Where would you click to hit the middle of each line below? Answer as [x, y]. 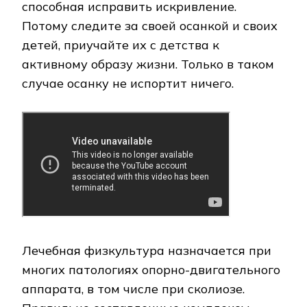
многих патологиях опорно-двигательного [151, 270]
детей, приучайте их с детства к [121, 45]
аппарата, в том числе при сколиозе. [133, 289]
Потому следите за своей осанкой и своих [150, 26]
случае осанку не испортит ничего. [128, 84]
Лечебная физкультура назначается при [147, 251]
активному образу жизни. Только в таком [148, 64]
